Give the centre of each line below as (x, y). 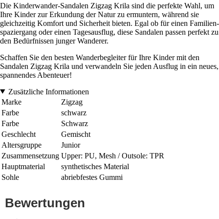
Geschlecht (19, 134)
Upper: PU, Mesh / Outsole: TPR (113, 155)
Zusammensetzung (30, 155)
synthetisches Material (95, 166)
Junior (71, 145)
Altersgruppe (22, 145)
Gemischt (76, 134)
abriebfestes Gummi (92, 177)
